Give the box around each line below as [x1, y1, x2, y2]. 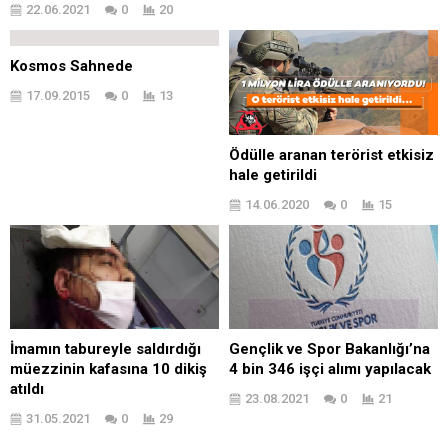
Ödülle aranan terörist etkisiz [229, 145, 434, 164]
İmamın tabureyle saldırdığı [10, 340, 201, 358]
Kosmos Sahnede [10, 57, 133, 75]
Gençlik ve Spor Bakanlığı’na [229, 340, 430, 358]
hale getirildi [229, 165, 317, 184]
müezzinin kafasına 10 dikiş [10, 360, 207, 378]
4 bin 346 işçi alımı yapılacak [229, 360, 431, 378]
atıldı [10, 380, 44, 398]
